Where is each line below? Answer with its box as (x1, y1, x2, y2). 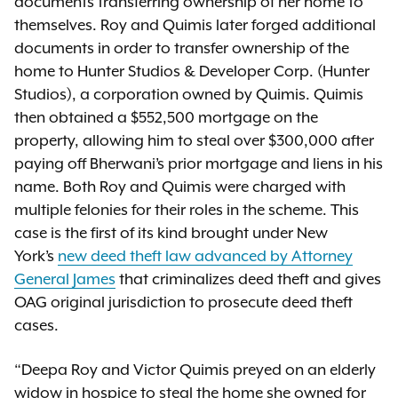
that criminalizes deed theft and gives (115, 271, 381, 289)
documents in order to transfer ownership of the (14, 40, 349, 58)
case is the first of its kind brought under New (14, 225, 328, 243)
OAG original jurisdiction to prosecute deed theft (14, 294, 353, 312)
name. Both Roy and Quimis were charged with (14, 179, 346, 196)
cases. (14, 317, 59, 335)
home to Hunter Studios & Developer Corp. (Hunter (14, 63, 370, 81)
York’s (14, 248, 58, 266)
